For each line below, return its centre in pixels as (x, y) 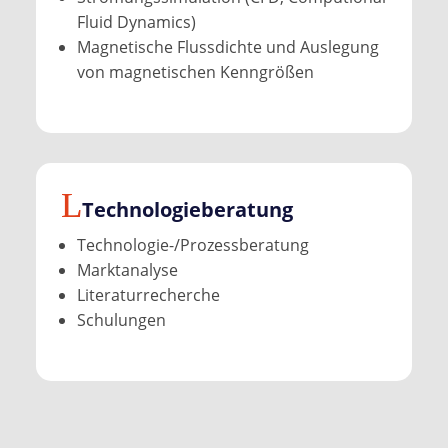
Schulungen (121, 319)
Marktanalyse (127, 269)
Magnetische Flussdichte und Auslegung (227, 46)
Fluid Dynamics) (136, 21)
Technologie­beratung (187, 209)
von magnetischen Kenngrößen (195, 71)
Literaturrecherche (148, 294)
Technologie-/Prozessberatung (192, 244)
